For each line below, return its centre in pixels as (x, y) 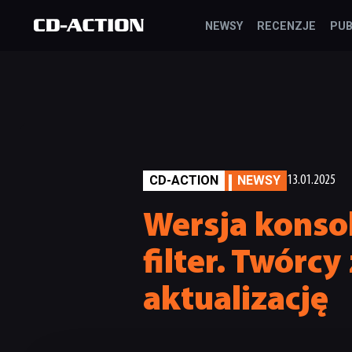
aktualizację (236, 301)
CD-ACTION (184, 181)
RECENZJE (287, 26)
